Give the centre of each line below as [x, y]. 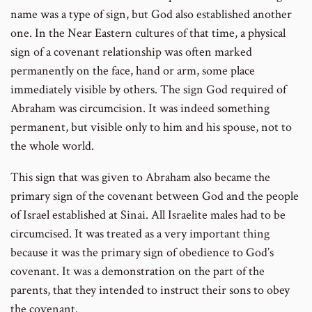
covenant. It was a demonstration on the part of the [138, 272]
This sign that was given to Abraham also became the [140, 178]
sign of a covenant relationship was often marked [131, 52]
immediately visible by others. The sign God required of [148, 90]
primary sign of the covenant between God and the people [155, 196]
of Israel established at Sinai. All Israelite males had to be [148, 215]
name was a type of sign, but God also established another [151, 15]
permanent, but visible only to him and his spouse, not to [151, 127]
